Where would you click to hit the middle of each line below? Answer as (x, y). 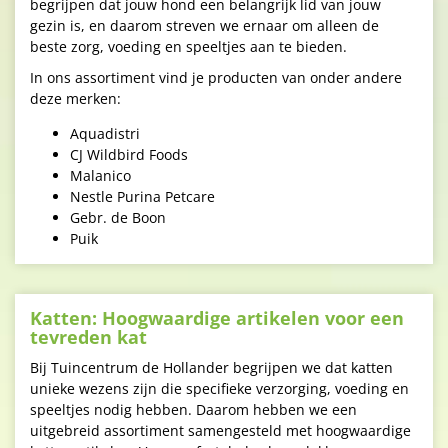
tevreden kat (88, 337)
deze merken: (75, 98)
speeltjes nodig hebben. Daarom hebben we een (193, 409)
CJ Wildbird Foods (129, 154)
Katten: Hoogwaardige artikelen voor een (217, 318)
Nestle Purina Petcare (142, 196)
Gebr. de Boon (118, 217)
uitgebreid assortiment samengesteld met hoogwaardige (220, 430)
